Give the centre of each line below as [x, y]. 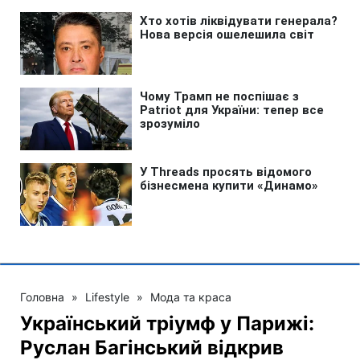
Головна [42, 297]
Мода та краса [191, 297]
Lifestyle [107, 297]
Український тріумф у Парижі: [167, 323]
